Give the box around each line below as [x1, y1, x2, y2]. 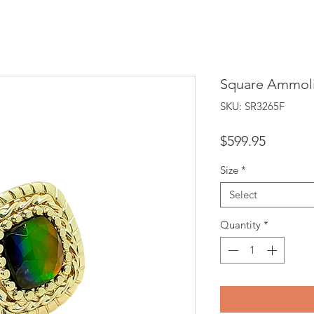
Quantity [220, 217, 261, 231]
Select [229, 187, 257, 201]
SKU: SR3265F [220, 99, 285, 113]
